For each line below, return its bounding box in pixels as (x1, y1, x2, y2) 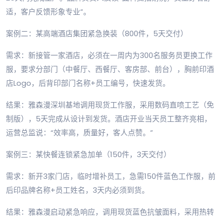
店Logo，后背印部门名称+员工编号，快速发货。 (6, 78, 170, 89)
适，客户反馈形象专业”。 (6, 6, 91, 17)
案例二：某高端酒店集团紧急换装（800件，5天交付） (6, 28, 188, 39)
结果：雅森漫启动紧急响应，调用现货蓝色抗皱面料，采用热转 (6, 207, 214, 218)
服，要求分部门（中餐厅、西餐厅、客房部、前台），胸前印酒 (6, 64, 214, 75)
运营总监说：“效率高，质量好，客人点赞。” (6, 127, 153, 138)
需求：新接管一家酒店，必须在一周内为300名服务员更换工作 (6, 50, 213, 61)
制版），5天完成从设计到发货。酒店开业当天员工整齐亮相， (6, 113, 212, 124)
